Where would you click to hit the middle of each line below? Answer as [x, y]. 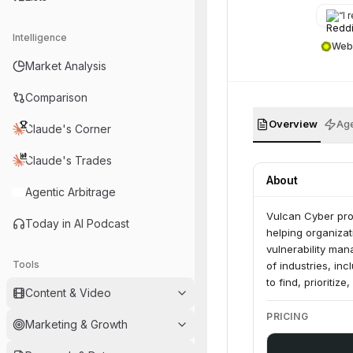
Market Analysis [66, 66]
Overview [293, 124]
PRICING [288, 316]
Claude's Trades [69, 160]
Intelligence [40, 37]
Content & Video [68, 293]
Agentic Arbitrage [71, 192]
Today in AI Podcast [77, 223]
